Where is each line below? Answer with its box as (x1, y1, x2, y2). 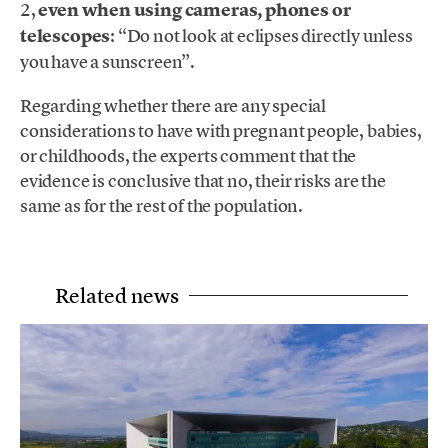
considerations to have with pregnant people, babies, (20, 119, 422, 143)
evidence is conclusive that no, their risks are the (20, 169, 386, 193)
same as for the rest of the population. (20, 194, 303, 218)
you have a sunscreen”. (20, 50, 196, 74)
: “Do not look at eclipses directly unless (110, 24, 413, 48)
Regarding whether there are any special (20, 94, 326, 118)
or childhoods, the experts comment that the (20, 144, 357, 168)
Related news (55, 281, 179, 309)
